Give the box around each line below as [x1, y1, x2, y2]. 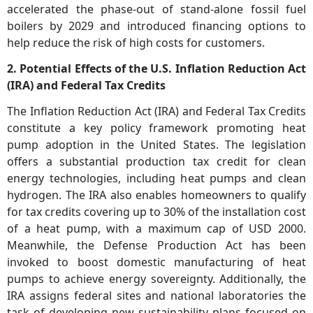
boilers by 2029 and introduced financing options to [7, 18, 306, 34]
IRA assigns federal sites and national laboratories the [7, 288, 306, 304]
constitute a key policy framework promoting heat [7, 120, 306, 136]
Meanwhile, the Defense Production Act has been [7, 238, 306, 254]
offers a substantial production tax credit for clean [7, 154, 306, 170]
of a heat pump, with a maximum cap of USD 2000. [7, 221, 306, 237]
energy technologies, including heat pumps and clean [7, 170, 306, 187]
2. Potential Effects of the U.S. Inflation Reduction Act [7, 61, 306, 77]
